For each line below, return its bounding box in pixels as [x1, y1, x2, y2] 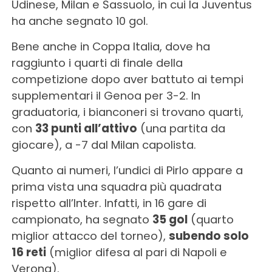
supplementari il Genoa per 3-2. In [11, 87, 200, 103]
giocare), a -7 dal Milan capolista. [11, 137, 196, 152]
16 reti [11, 244, 46, 260]
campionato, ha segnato [11, 211, 152, 227]
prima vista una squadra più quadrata [11, 178, 222, 194]
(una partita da [137, 120, 225, 136]
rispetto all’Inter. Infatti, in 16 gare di [11, 195, 206, 211]
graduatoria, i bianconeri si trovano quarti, [11, 104, 243, 120]
